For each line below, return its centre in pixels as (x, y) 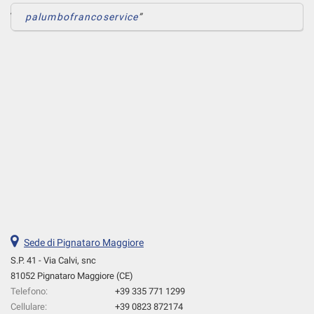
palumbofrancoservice (82, 16)
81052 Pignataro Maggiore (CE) (72, 275)
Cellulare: (29, 306)
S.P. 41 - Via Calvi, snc (53, 260)
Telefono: (29, 291)
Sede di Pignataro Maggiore (84, 242)
